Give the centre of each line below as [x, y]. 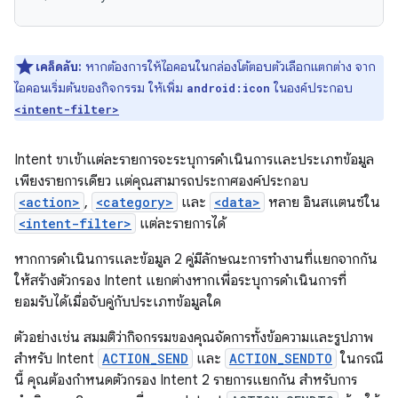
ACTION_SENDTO [281, 358]
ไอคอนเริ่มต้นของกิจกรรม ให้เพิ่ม [100, 88]
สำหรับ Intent [56, 359]
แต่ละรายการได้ [181, 224]
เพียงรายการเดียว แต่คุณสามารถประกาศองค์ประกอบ [161, 181]
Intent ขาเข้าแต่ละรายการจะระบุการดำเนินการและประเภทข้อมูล [194, 160]
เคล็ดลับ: [59, 67]
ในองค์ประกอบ [311, 88]
